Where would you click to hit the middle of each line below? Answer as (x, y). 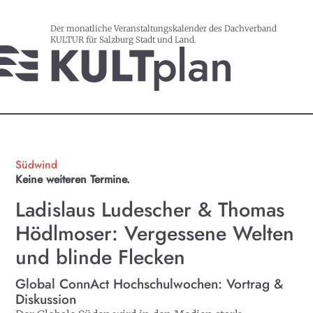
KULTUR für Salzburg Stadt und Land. (123, 39)
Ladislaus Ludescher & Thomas (150, 210)
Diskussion (46, 299)
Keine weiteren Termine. (73, 180)
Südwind (37, 165)
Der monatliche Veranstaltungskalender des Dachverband (163, 28)
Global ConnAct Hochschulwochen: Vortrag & (150, 284)
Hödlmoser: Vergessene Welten (155, 234)
